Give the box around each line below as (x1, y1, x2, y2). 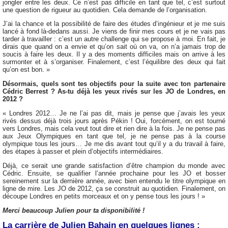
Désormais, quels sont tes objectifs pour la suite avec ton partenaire (3, 80, 225, 88)
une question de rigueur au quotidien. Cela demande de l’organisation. (3, 6, 207, 14)
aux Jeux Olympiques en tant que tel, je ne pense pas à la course (3, 132, 225, 140)
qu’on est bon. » (3, 66, 50, 74)
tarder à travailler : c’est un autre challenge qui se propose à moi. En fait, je (3, 35, 225, 43)
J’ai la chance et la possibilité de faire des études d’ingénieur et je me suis (3, 20, 225, 28)
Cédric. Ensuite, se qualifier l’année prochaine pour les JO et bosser (3, 169, 225, 177)
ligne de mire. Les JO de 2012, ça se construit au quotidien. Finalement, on (3, 184, 225, 192)
